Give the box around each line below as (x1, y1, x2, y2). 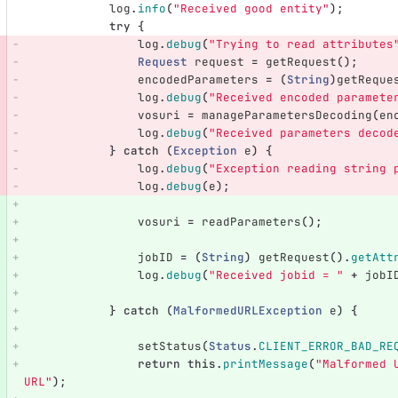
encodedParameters (137, 72, 259, 88)
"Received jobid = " (208, 267, 344, 283)
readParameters (201, 214, 301, 230)
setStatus (137, 338, 202, 354)
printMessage (222, 356, 308, 372)
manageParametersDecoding (201, 107, 372, 123)
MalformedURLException (172, 303, 322, 319)
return (137, 356, 180, 372)
